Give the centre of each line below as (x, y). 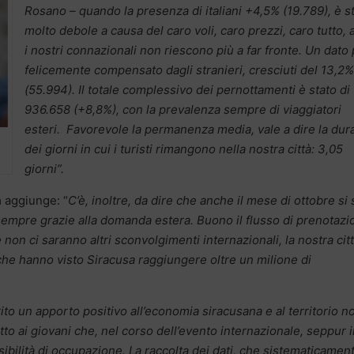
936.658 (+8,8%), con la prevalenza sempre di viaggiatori (183, 110)
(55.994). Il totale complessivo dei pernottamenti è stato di (187, 90)
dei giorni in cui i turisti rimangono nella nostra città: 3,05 (184, 149)
